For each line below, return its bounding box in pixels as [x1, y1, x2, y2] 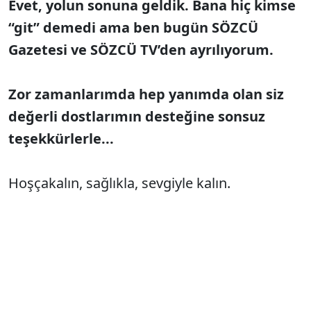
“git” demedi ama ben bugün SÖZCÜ [8, 17, 258, 37]
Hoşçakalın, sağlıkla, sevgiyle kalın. [8, 173, 230, 192]
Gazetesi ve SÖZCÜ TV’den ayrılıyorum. [8, 40, 274, 59]
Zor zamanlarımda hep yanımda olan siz [8, 84, 284, 103]
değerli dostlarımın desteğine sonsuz [8, 106, 265, 126]
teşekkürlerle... [8, 128, 114, 148]
